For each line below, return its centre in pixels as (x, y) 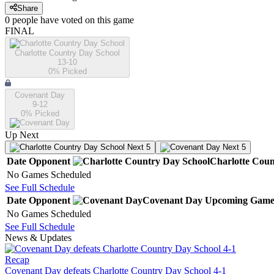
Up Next (22, 135)
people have (35, 20)
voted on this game (96, 20)
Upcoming (226, 201)
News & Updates (38, 238)
